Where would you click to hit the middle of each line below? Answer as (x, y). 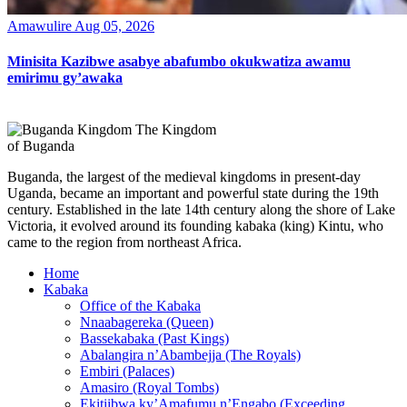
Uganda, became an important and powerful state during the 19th (193, 194)
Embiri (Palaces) (127, 372)
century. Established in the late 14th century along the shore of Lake (201, 210)
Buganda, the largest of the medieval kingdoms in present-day (184, 177)
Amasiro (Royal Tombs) (149, 388)
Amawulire (40, 25)
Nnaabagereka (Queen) (147, 323)
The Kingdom (176, 130)
